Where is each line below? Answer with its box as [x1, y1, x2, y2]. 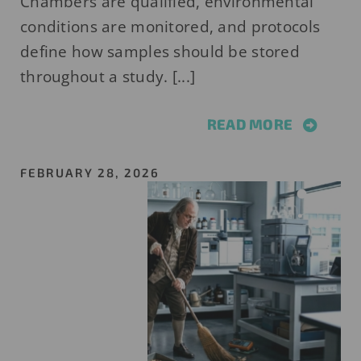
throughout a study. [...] [19, 66, 196, 88]
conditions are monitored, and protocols [19, 16, 321, 38]
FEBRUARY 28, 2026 [19, 165, 160, 180]
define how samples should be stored [19, 41, 300, 63]
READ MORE [206, 115, 293, 134]
